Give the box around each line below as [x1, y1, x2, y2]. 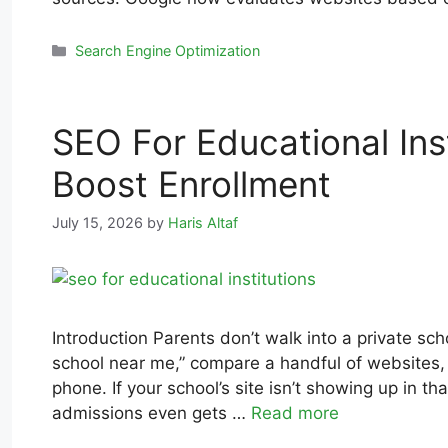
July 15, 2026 [52, 214, 143, 232]
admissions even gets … [52, 403, 251, 424]
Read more [251, 403, 339, 424]
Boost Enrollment [52, 163, 331, 206]
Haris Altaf [168, 214, 238, 232]
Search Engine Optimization [75, 42, 261, 60]
